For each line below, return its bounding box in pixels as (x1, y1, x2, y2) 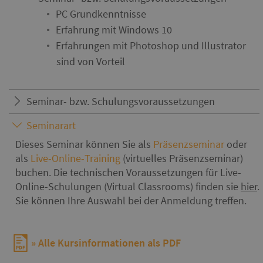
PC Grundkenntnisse (56, 7, 146, 21)
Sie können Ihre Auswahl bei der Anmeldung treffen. (15, 194, 247, 207)
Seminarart (26, 119, 76, 132)
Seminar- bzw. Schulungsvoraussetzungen (26, 95, 215, 108)
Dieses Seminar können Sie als (15, 137, 153, 151)
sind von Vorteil (56, 55, 125, 68)
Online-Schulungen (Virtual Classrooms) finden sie (15, 180, 241, 193)
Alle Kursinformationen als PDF (38, 236, 181, 249)
